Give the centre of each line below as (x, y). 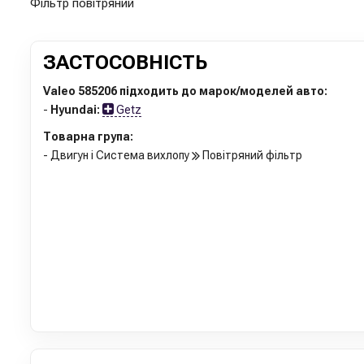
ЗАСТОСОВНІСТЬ (125, 62)
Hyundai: (75, 109)
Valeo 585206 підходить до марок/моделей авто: (185, 91)
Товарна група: (88, 136)
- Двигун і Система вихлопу (117, 155)
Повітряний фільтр (251, 155)
